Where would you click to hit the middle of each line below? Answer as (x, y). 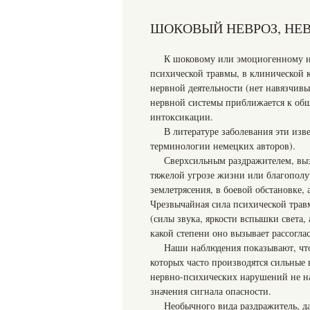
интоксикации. (182, 117)
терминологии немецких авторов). (223, 146)
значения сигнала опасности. (211, 291)
